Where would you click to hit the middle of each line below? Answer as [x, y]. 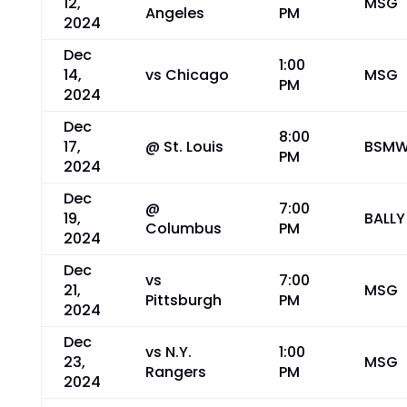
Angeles [174, 13]
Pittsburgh [183, 300]
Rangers [175, 372]
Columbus [183, 228]
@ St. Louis [184, 147]
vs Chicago [187, 75]
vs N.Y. [168, 352]
